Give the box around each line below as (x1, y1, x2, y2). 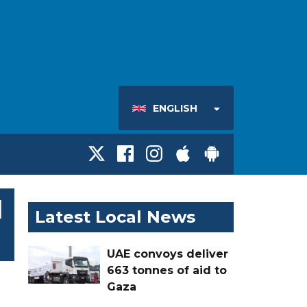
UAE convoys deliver (107, 247, 228, 260)
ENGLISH (153, 102, 197, 115)
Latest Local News (35, 206, 195, 227)
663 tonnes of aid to (107, 263, 227, 277)
